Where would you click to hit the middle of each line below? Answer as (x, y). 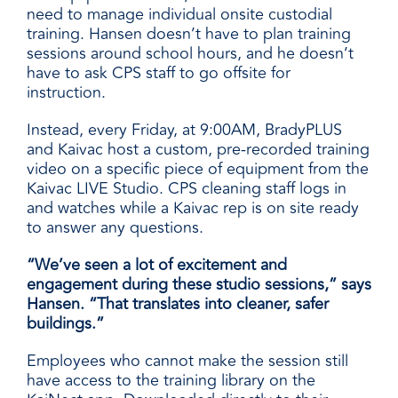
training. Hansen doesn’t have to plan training (189, 34)
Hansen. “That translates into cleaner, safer (178, 304)
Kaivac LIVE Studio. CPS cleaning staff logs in (187, 189)
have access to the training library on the (171, 381)
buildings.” (65, 324)
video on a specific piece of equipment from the (198, 169)
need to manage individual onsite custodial (179, 15)
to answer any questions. (115, 228)
